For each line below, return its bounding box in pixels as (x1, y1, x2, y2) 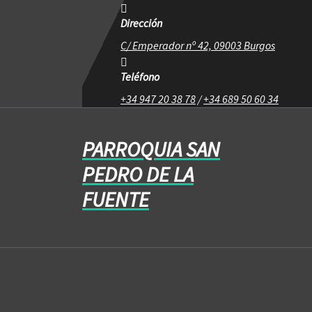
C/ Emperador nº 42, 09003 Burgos (120, 38, 275, 52)
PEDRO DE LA (82, 161, 194, 187)
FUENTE (82, 186, 149, 212)
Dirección (120, 16, 162, 30)
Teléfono (120, 70, 159, 84)
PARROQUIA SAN (82, 136, 220, 162)
